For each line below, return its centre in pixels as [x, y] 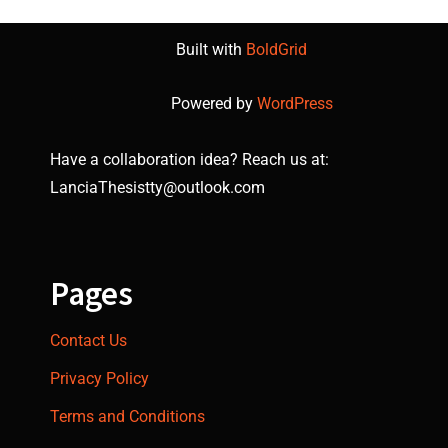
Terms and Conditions [127, 416]
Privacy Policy [99, 378]
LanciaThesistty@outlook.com [157, 187]
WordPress [294, 103]
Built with [211, 49]
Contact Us [88, 340]
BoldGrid [276, 49]
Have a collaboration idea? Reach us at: [189, 159]
